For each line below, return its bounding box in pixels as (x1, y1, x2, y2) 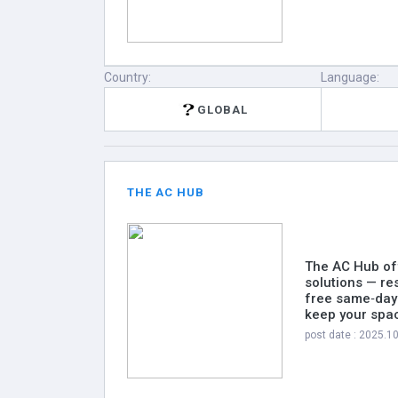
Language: (321, 70, 380, 84)
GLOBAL (196, 102, 248, 116)
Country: (104, 70, 151, 84)
